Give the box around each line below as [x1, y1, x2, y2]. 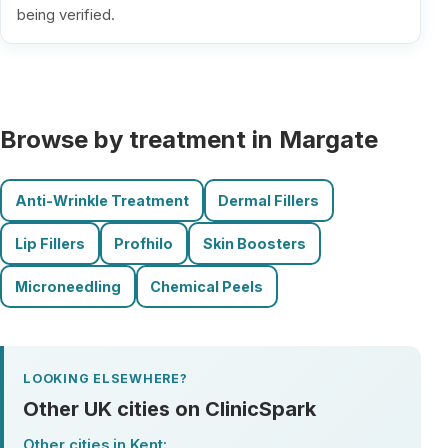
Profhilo [114, 234, 174, 252]
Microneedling [14, 277, 121, 295]
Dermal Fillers [218, 191, 320, 209]
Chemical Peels [150, 277, 264, 295]
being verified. [17, 5, 115, 24]
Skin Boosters [202, 234, 306, 252]
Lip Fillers [14, 234, 85, 252]
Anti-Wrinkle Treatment [14, 191, 189, 209]
